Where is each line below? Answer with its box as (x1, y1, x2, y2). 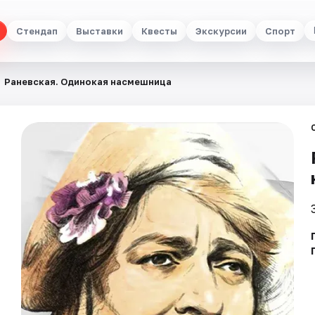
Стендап (16, 25, 58, 37)
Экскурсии (195, 25, 247, 37)
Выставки (76, 25, 123, 37)
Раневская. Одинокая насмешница (4, 76, 172, 87)
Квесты (141, 25, 177, 37)
